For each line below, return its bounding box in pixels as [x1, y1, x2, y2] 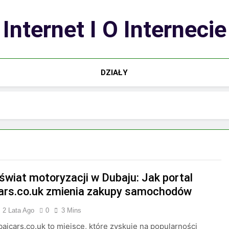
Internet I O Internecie [3, 16, 226, 43]
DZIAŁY [101, 68, 128, 77]
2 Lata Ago [3, 207, 35, 214]
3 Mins [61, 207, 82, 214]
